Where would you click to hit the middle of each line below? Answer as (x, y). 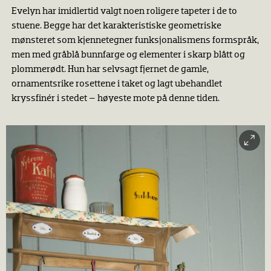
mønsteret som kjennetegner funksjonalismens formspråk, (135, 40)
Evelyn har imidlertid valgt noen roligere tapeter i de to (124, 11)
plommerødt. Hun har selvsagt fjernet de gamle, (110, 69)
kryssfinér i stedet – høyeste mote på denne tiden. (115, 98)
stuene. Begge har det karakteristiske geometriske (116, 26)
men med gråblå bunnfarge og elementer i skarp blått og (128, 55)
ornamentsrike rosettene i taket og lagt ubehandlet (116, 84)
